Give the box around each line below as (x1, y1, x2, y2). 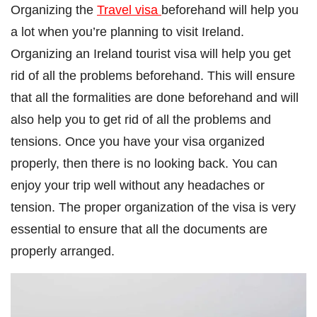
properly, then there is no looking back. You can (11, 155, 277, 171)
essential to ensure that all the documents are (11, 221, 267, 236)
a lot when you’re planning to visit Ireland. (11, 23, 244, 39)
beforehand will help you (161, 1, 299, 17)
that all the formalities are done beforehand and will (11, 89, 299, 105)
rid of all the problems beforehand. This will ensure (11, 67, 295, 83)
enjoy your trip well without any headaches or (11, 177, 265, 192)
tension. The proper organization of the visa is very (11, 199, 296, 214)
